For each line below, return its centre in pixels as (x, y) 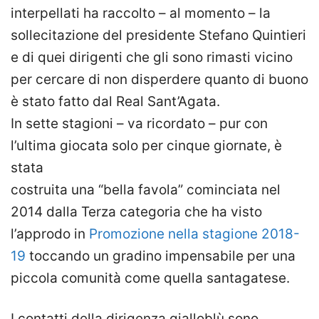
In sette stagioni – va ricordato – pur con (139, 124)
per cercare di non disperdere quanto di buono (159, 80)
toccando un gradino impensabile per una (161, 256)
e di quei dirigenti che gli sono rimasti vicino (152, 58)
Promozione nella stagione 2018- (194, 234)
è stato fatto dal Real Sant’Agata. (115, 102)
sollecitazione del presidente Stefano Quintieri (158, 36)
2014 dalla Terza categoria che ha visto (136, 212)
